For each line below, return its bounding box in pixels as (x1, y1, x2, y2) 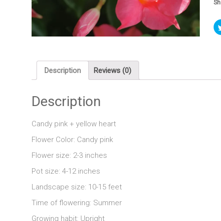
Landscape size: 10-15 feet (32, 183, 122, 192)
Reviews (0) (94, 66, 131, 75)
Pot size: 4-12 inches (32, 167, 100, 176)
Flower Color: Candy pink (32, 135, 113, 145)
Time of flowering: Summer (32, 198, 122, 208)
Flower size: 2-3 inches (32, 151, 107, 160)
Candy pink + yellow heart (32, 119, 116, 129)
